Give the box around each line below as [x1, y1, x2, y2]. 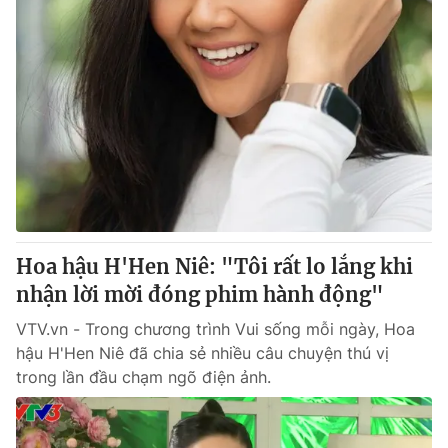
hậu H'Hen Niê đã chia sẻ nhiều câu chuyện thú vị [16, 343, 389, 363]
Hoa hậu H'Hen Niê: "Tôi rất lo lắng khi [16, 254, 413, 279]
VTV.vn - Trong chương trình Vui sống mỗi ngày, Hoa [16, 319, 415, 339]
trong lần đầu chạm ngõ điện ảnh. [16, 367, 271, 387]
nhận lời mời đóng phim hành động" [16, 282, 384, 307]
